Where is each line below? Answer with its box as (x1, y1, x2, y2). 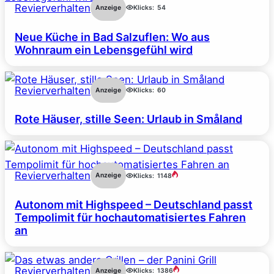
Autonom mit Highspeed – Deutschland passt (15, 198, 253, 211)
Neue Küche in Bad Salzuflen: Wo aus (15, 30, 210, 43)
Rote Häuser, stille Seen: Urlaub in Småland (15, 113, 242, 126)
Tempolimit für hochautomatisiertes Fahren (15, 210, 246, 224)
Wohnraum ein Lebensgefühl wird (15, 43, 193, 56)
